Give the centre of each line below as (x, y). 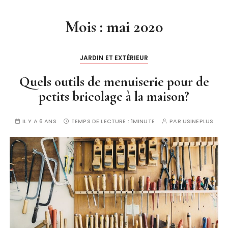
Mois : (86, 26)
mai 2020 (135, 26)
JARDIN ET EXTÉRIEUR (114, 58)
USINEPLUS (198, 121)
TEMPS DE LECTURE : (101, 121)
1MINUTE (142, 121)
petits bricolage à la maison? (114, 96)
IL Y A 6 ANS (39, 121)
